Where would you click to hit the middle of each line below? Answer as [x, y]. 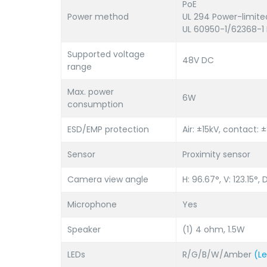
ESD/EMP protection [108, 129]
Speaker [84, 229]
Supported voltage [106, 54]
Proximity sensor [216, 154]
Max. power [91, 92]
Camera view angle [108, 179]
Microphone [92, 204]
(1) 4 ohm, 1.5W [214, 229]
